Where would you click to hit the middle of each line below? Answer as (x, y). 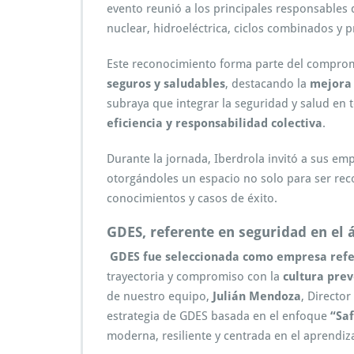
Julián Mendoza (257, 296)
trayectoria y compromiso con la (195, 276)
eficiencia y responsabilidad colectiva (215, 123)
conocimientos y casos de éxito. (192, 198)
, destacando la (267, 83)
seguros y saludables (166, 83)
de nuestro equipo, (160, 296)
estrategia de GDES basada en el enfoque (218, 316)
